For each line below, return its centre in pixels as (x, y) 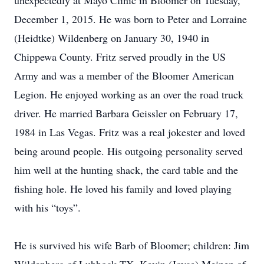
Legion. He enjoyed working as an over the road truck (129, 94)
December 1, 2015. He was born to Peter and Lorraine (131, 19)
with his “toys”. (47, 207)
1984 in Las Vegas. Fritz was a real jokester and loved (130, 132)
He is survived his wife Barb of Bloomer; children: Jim (132, 245)
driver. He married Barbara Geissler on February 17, (126, 113)
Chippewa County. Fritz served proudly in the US (120, 57)
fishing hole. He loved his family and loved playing (123, 189)
